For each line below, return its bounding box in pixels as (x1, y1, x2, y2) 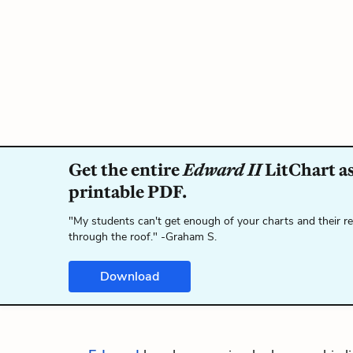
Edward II (183, 159, 262, 180)
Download (100, 268, 159, 285)
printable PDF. (69, 181, 187, 203)
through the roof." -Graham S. (69, 229, 217, 244)
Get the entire (69, 159, 183, 180)
